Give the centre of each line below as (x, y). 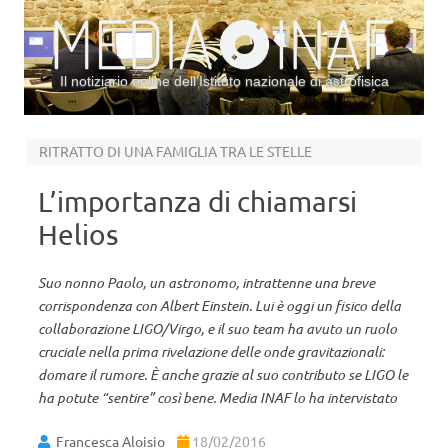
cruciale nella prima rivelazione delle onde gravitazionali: (211, 351)
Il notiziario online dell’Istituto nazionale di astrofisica (224, 81)
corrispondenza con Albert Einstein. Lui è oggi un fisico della (219, 305)
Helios (78, 234)
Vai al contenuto (276, 122)
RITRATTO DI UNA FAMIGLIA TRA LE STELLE (175, 151)
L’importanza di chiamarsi (197, 201)
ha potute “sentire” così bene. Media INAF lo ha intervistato (217, 397)
